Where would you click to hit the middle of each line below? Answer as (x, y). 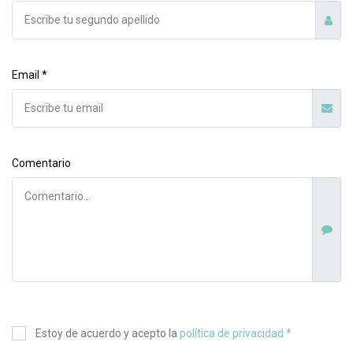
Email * (30, 75)
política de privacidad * (236, 333)
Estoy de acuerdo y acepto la (108, 333)
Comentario (41, 163)
